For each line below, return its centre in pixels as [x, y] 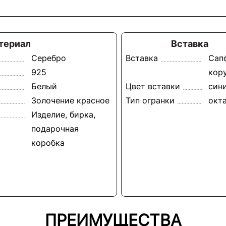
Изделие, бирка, [63, 114]
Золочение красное [70, 100]
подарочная [55, 128]
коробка [48, 143]
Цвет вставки [153, 86]
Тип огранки [150, 100]
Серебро [48, 58]
